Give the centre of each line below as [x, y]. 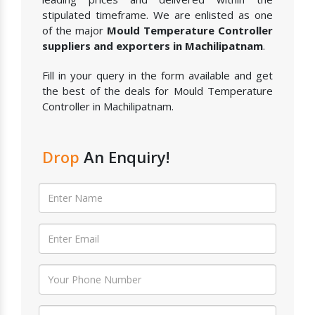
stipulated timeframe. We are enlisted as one [157, 15]
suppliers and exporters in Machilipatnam [153, 46]
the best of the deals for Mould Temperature [157, 91]
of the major [75, 31]
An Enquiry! [127, 157]
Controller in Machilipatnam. [108, 107]
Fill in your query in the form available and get [157, 76]
